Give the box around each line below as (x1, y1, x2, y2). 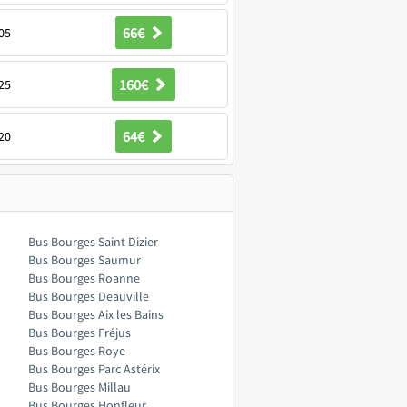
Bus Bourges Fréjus (28, 324, 131, 341)
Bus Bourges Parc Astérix (28, 361, 160, 377)
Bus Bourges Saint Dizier (28, 233, 158, 250)
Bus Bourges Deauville (28, 288, 149, 304)
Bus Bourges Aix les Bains (28, 306, 164, 323)
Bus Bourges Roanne (28, 270, 140, 286)
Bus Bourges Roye (28, 342, 125, 359)
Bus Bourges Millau (28, 379, 131, 395)
